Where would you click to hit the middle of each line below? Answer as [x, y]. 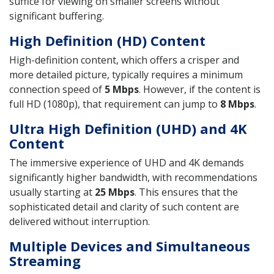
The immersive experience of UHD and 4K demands [127, 163]
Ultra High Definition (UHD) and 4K [128, 129]
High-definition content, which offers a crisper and [124, 60]
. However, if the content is [200, 90]
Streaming [45, 261]
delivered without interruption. [80, 222]
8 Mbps [237, 104]
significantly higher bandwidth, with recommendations [133, 178]
